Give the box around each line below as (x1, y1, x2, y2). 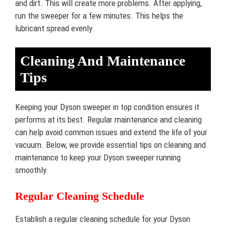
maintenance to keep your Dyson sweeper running (15, 152, 181, 162)
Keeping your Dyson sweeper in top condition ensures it (15, 102, 199, 112)
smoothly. (15, 165, 48, 175)
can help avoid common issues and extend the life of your (15, 127, 207, 137)
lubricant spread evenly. (15, 23, 94, 33)
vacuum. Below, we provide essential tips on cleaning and (15, 140, 206, 150)
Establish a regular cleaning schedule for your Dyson (15, 213, 190, 224)
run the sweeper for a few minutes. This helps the (15, 10, 183, 21)
